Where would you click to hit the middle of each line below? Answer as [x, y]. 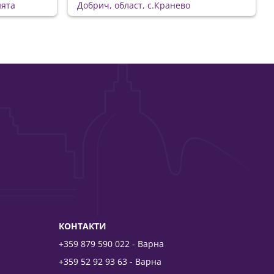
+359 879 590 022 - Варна [111, 243]
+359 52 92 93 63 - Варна [110, 261]
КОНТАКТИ [82, 226]
